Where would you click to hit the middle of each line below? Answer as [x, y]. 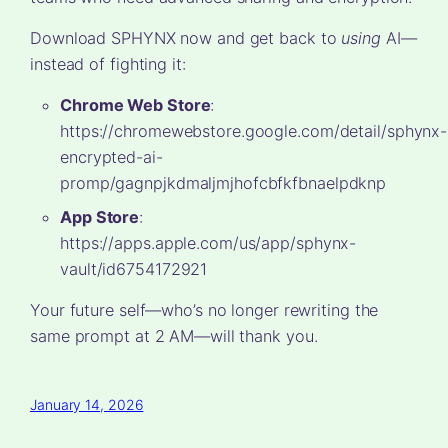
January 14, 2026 [87, 404]
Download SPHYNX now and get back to [186, 37]
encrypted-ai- [111, 156]
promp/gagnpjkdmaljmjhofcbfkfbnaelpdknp [223, 182]
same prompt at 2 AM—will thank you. [174, 335]
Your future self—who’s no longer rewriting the [204, 309]
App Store [100, 216]
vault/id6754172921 [134, 268]
